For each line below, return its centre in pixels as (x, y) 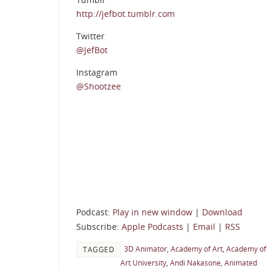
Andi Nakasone (195, 263)
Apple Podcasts (152, 227)
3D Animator (145, 249)
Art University (143, 263)
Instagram (97, 73)
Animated (241, 263)
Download (222, 212)
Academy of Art (197, 249)
